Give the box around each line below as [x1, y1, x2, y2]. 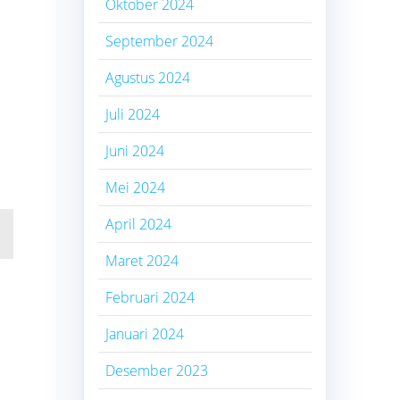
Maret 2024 [105, 250, 179, 271]
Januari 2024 [105, 323, 185, 344]
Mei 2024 [105, 177, 166, 197]
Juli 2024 [105, 104, 161, 124]
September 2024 [105, 30, 214, 51]
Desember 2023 [105, 360, 209, 380]
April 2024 [105, 213, 172, 234]
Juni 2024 [105, 140, 165, 161]
